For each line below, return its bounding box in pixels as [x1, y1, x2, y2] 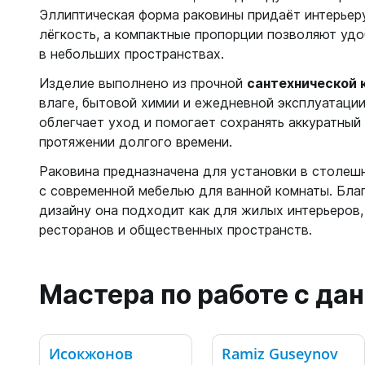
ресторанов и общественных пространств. [39, 222, 312, 238]
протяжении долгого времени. [39, 134, 232, 150]
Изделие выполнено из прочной [39, 75, 247, 91]
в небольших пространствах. [39, 46, 224, 62]
